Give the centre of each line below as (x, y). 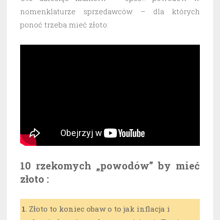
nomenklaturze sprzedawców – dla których (110, 11)
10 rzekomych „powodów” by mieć (110, 165)
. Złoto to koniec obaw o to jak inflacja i (98, 208)
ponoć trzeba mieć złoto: (64, 24)
